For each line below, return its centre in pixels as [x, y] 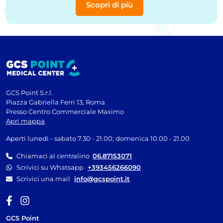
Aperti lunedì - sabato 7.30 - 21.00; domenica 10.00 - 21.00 [98, 138]
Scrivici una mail [43, 178]
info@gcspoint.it [102, 178]
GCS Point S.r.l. [29, 92]
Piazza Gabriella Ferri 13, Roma [56, 102]
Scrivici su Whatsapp [50, 167]
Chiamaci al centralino [55, 156]
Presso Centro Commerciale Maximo [65, 111]
